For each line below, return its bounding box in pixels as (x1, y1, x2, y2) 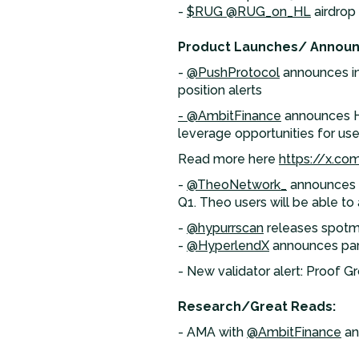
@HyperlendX (187, 238, 269, 253)
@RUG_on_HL (226, 4, 311, 19)
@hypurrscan (187, 220, 264, 236)
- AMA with (178, 325, 247, 340)
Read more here (178, 151, 279, 167)
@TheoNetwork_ (187, 177, 287, 192)
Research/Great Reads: (178, 299, 336, 314)
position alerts (178, 83, 262, 98)
